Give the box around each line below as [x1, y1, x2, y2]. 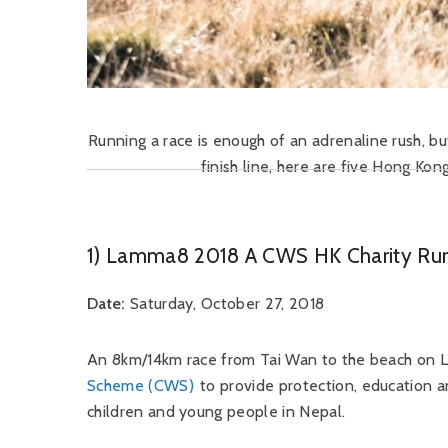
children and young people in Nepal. [87, 402, 346, 421]
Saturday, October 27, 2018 [125, 294, 325, 313]
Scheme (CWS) [87, 376, 194, 395]
